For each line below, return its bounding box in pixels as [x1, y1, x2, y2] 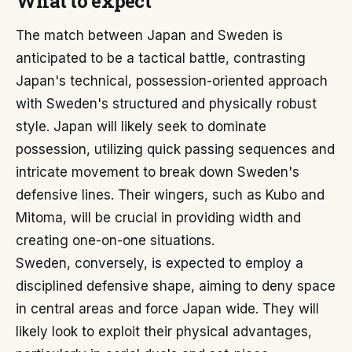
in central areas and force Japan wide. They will [16, 301, 319, 317]
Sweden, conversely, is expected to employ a [16, 255, 303, 271]
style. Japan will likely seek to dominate [16, 119, 266, 134]
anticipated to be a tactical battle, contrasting [16, 50, 306, 66]
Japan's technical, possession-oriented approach [16, 73, 328, 89]
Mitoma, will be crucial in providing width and [16, 210, 301, 225]
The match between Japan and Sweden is [16, 27, 283, 43]
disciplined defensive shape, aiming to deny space [16, 278, 335, 294]
